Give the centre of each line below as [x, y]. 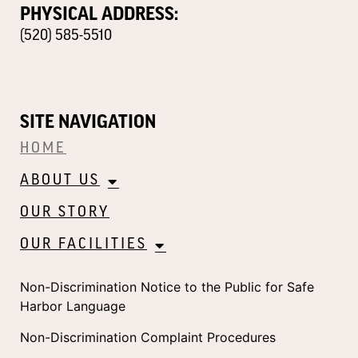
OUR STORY [65, 213]
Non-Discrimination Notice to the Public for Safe [167, 287]
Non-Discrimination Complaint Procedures [148, 337]
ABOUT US [60, 181]
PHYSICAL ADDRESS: [99, 14]
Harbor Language [75, 306]
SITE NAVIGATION [88, 122]
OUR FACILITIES [84, 245]
